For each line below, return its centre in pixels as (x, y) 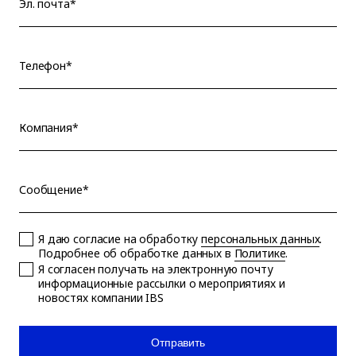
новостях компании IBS (101, 298)
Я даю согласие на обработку (120, 239)
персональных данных (261, 239)
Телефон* (46, 66)
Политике (260, 253)
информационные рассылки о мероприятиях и (162, 283)
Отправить (178, 342)
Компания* (49, 128)
